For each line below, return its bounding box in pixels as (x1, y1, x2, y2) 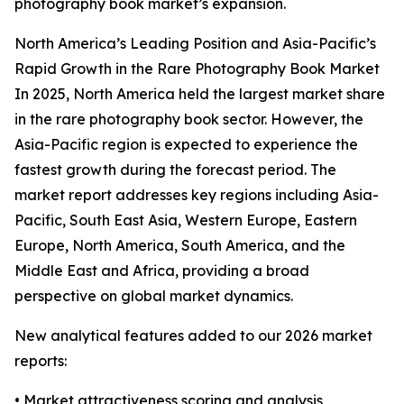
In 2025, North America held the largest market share (14, 85, 385, 104)
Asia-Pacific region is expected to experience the (14, 135, 358, 154)
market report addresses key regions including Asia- (14, 186, 379, 205)
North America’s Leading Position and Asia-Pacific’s (14, 34, 376, 53)
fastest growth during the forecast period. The (14, 161, 336, 179)
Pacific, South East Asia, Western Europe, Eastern (14, 211, 357, 230)
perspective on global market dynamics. (14, 287, 293, 306)
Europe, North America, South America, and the (14, 236, 345, 255)
